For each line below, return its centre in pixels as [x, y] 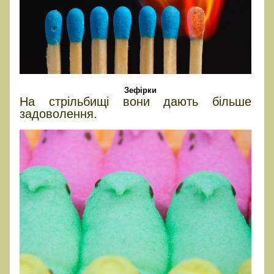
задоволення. [58, 114]
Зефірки [141, 91]
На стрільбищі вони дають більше [136, 102]
